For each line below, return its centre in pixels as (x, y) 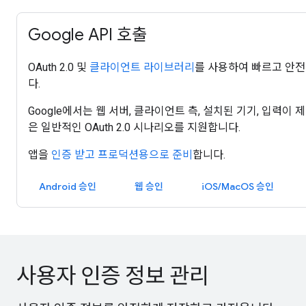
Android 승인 (68, 186)
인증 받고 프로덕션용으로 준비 (122, 155)
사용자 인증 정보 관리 (113, 276)
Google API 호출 (87, 35)
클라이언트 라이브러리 (142, 67)
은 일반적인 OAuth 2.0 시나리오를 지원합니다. (134, 127)
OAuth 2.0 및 (59, 67)
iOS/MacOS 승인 (238, 186)
